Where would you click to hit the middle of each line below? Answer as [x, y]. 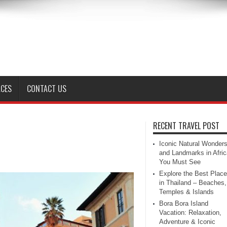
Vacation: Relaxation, [190, 213]
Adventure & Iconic [187, 222]
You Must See [180, 162]
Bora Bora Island [184, 203]
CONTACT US [47, 89]
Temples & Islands [186, 192]
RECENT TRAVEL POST [186, 126]
